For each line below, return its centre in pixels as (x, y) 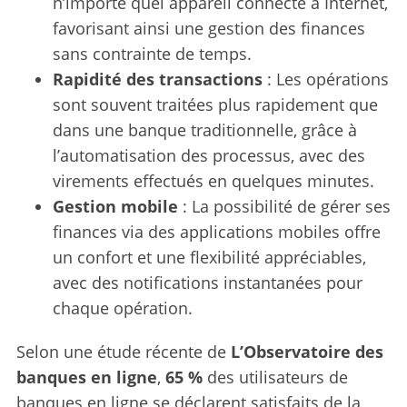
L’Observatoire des (307, 351)
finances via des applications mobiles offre (216, 231)
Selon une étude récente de (123, 351)
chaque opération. (122, 308)
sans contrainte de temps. (152, 53)
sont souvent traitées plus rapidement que (215, 104)
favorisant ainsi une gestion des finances (208, 28)
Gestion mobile (115, 206)
